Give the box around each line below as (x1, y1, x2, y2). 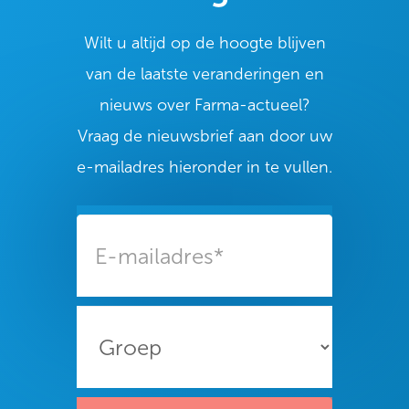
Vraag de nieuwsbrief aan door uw (77, 126, 332, 146)
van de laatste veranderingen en (85, 64, 324, 84)
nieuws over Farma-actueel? (99, 95, 310, 115)
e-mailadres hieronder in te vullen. (77, 157, 332, 177)
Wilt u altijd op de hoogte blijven (83, 33, 326, 53)
